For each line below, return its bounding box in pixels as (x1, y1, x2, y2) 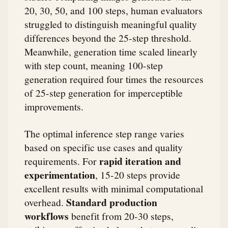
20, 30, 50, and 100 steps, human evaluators (24, 3, 203, 17)
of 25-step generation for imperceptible (24, 85, 183, 99)
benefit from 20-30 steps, (69, 209, 174, 223)
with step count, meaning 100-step (24, 58, 163, 72)
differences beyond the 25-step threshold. (24, 31, 191, 44)
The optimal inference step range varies (24, 127, 184, 140)
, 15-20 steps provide (95, 168, 180, 182)
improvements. (24, 99, 83, 113)
